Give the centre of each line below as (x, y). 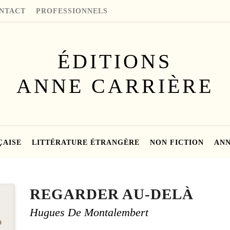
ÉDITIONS (115, 61)
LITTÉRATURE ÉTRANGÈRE (85, 142)
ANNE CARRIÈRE (115, 86)
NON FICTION (177, 142)
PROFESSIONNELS (72, 11)
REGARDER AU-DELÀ (111, 194)
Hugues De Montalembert (89, 212)
